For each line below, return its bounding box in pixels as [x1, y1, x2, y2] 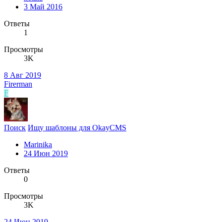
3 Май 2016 [24, 2, 62, 11]
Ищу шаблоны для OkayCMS [28, 123, 126, 132]
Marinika [24, 140, 52, 149]
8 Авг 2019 [4, 70, 41, 79]
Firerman [4, 79, 32, 88]
